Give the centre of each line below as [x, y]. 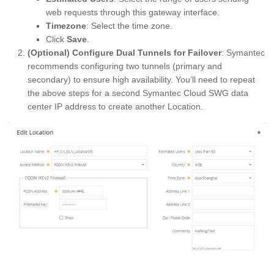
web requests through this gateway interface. [133, 12]
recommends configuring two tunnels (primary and [125, 66]
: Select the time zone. [129, 25]
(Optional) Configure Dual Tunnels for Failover [124, 52]
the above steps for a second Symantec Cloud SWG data [138, 93]
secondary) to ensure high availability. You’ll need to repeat [141, 79]
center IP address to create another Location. [115, 106]
